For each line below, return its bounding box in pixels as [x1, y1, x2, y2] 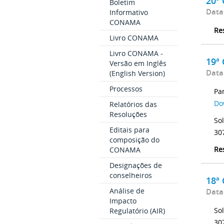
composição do [109, 135, 159, 145]
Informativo [109, 7, 148, 17]
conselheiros [109, 170, 152, 180]
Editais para [109, 125, 149, 135]
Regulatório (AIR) [109, 206, 165, 216]
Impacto [109, 196, 136, 206]
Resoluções [109, 109, 147, 119]
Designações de [109, 160, 162, 170]
